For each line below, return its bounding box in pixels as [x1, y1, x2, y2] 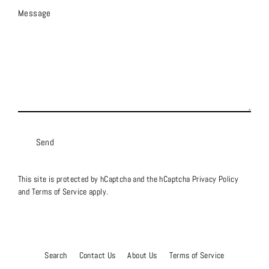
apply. [86, 187, 109, 198]
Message [18, 7, 51, 20]
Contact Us [79, 250, 116, 261]
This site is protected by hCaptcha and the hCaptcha [18, 174, 192, 185]
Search [44, 250, 67, 261]
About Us [127, 250, 157, 261]
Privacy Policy [192, 174, 239, 185]
